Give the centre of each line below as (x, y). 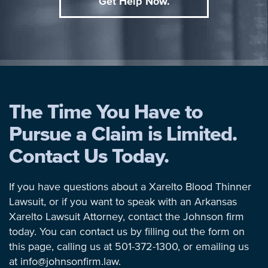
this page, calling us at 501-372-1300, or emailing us (129, 247)
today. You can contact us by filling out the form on (127, 232)
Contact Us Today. (89, 157)
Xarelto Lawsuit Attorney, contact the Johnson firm (127, 217)
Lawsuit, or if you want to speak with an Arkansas (123, 202)
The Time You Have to (106, 112)
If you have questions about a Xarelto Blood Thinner (130, 187)
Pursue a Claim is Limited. (123, 135)
